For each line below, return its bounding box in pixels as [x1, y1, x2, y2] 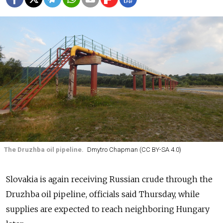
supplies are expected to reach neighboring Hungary [6, 204, 210, 214]
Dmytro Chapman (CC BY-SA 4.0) [87, 145, 181, 153]
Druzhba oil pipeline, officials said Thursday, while [6, 189, 200, 199]
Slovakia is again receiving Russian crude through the [6, 174, 213, 184]
